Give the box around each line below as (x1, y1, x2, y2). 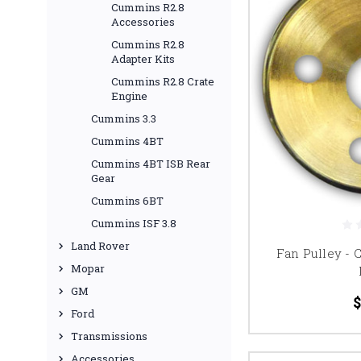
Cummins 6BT (91, 193, 164, 208)
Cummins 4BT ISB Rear (91, 156, 210, 171)
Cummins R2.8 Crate (111, 74, 214, 89)
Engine (111, 89, 147, 103)
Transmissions (71, 329, 147, 343)
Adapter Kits (111, 52, 175, 66)
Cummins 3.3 (91, 111, 156, 126)
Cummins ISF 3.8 (91, 216, 176, 230)
